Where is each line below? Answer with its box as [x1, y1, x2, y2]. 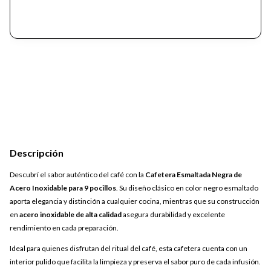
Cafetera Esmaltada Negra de [145, 170, 242, 180]
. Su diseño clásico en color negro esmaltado [116, 183, 258, 193]
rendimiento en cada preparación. [10, 223, 119, 233]
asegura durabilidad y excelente [122, 210, 225, 220]
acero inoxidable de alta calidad [19, 210, 122, 220]
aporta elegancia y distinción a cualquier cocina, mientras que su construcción [10, 197, 260, 206]
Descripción [10, 147, 64, 159]
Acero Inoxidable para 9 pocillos [10, 183, 116, 193]
